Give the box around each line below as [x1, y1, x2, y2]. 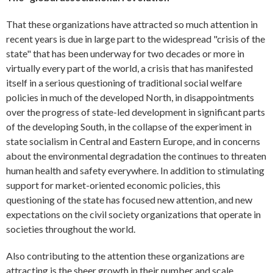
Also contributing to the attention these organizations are [6, 250, 244, 262]
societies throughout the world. [6, 223, 135, 235]
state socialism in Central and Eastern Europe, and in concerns [6, 135, 260, 147]
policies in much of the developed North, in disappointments [6, 91, 254, 104]
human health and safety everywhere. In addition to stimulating [6, 165, 264, 177]
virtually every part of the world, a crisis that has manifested [6, 62, 253, 74]
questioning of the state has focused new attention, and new [6, 194, 252, 206]
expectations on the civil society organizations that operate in [6, 208, 261, 221]
